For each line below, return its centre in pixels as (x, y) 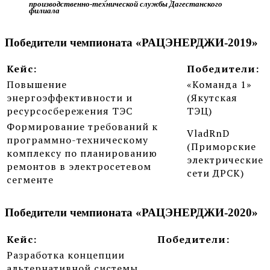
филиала (44, 10)
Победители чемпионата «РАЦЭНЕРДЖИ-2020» (131, 213)
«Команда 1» (219, 85)
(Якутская (212, 98)
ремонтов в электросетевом (79, 167)
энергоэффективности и (70, 98)
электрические (225, 160)
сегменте (30, 180)
